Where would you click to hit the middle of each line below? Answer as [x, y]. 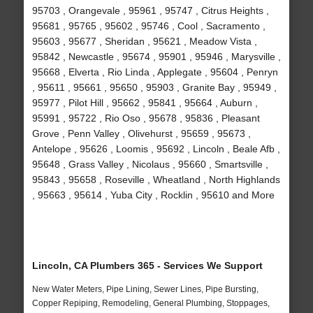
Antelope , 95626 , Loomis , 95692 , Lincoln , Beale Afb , [156, 149]
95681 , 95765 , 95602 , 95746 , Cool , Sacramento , [148, 26]
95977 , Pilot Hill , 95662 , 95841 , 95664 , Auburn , [145, 103]
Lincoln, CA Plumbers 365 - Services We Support [147, 266]
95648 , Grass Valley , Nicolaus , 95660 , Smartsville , [150, 165]
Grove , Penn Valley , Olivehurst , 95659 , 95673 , [141, 134]
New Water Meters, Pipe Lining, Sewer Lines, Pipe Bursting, [145, 290]
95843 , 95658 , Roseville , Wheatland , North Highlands [156, 180]
